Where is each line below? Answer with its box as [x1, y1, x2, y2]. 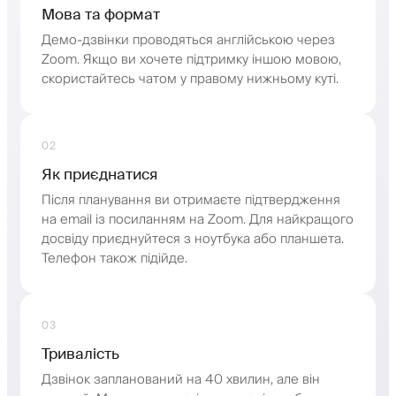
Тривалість [42, 343, 119, 363]
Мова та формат [42, 4, 160, 24]
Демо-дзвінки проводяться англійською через [42, 28, 335, 51]
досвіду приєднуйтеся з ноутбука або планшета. [42, 227, 344, 250]
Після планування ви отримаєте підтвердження [42, 188, 340, 211]
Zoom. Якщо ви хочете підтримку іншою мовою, [42, 48, 341, 71]
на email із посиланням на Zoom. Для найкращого [42, 208, 354, 231]
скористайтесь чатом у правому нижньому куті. [42, 67, 339, 90]
